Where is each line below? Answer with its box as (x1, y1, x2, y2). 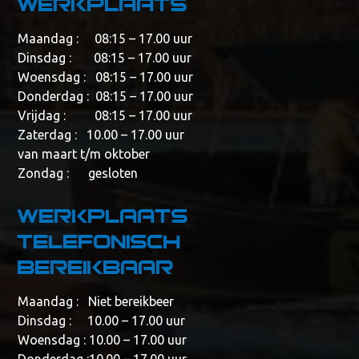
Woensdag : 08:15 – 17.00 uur (18, 70, 194, 85)
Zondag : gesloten (18, 166, 139, 181)
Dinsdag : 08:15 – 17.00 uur (18, 50, 192, 66)
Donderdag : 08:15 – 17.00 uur (18, 89, 194, 104)
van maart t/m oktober (18, 147, 151, 162)
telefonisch (18, 228, 182, 253)
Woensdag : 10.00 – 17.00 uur (18, 333, 188, 348)
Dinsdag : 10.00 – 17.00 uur (18, 313, 186, 329)
